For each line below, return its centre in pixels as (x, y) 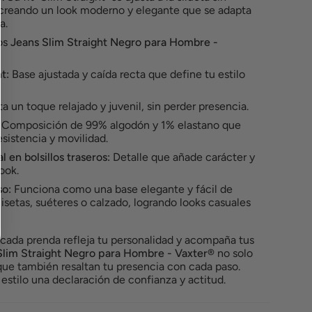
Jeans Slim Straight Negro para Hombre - (114, 42)
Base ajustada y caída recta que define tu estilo (127, 74)
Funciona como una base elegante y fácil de (122, 189)
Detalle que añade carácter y (182, 157)
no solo (234, 253)
